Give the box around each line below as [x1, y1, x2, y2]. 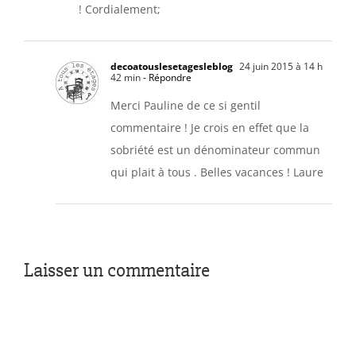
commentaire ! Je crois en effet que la [110, 119, 309, 135]
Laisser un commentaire [24, 257, 210, 282]
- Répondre [141, 70, 192, 84]
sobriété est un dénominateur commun [110, 141, 320, 157]
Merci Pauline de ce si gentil [110, 97, 261, 113]
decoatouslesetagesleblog [110, 59, 233, 73]
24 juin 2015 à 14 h [237, 59, 323, 73]
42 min [110, 70, 141, 84]
